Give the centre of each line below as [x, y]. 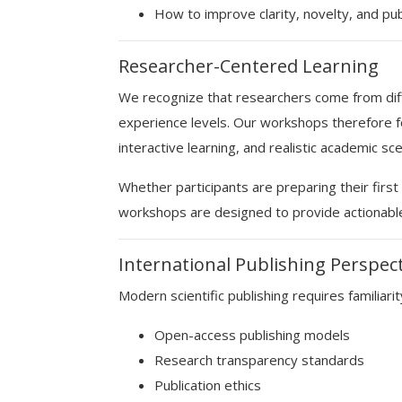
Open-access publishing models [252, 335]
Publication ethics [208, 385]
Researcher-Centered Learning [249, 66]
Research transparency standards [259, 360]
